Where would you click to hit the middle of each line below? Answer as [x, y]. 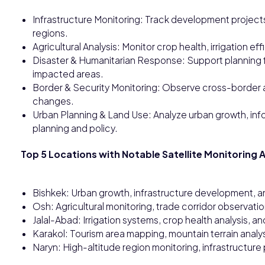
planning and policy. [75, 128]
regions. [50, 33]
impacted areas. [68, 73]
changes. [53, 101]
